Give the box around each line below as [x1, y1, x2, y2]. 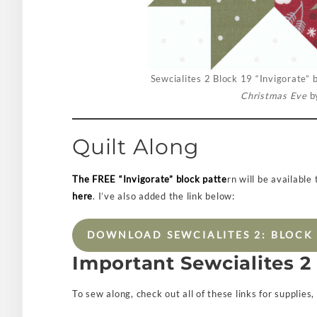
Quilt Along [72, 134, 200, 160]
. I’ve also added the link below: [93, 190, 235, 202]
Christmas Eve [241, 90, 307, 101]
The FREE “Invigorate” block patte [72, 173, 227, 185]
